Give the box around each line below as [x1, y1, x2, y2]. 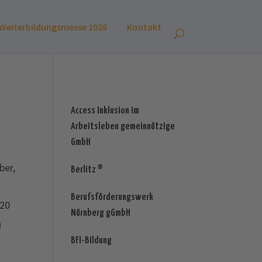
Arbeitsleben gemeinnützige [70, 122, 175, 132]
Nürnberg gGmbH [70, 208, 130, 219]
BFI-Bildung [70, 236, 112, 246]
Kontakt [127, 21, 161, 33]
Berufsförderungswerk [70, 192, 153, 203]
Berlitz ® [70, 165, 103, 175]
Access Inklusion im [70, 106, 139, 116]
